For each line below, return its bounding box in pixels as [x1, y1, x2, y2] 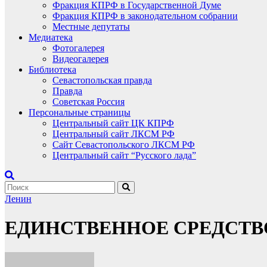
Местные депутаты [52, 21, 130, 32]
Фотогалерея [52, 43, 104, 53]
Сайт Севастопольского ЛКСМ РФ [52, 139, 195, 150]
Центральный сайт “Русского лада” [52, 150, 196, 160]
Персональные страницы [29, 107, 131, 117]
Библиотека [29, 64, 76, 74]
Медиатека [29, 32, 73, 42]
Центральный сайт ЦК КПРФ [52, 118, 174, 128]
